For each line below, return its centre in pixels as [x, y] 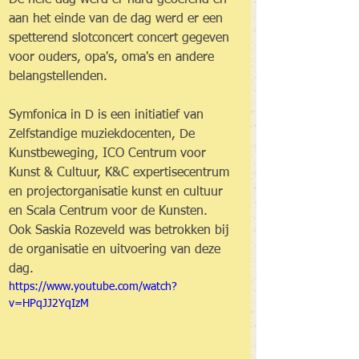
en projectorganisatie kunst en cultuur [118, 192]
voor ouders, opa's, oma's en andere [113, 58]
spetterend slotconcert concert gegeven [121, 38]
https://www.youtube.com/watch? [93, 287]
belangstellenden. [58, 77]
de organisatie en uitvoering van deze [117, 250]
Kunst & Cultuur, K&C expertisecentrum [121, 173]
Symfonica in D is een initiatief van [108, 115]
